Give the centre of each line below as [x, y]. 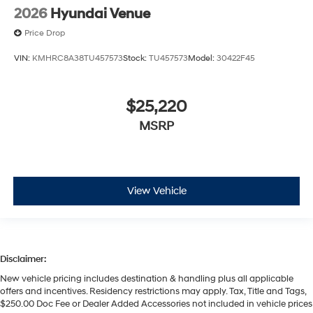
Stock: [136, 58]
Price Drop [45, 34]
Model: [202, 58]
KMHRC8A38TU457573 [78, 58]
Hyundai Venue [100, 14]
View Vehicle [156, 191]
